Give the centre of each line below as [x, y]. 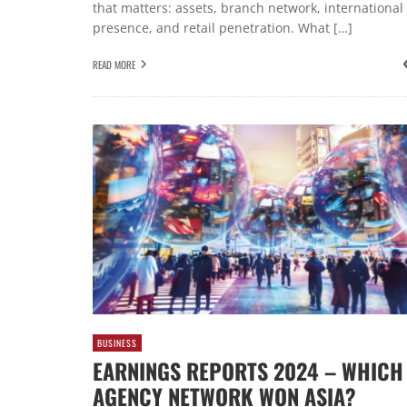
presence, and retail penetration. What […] [223, 28]
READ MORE [114, 64]
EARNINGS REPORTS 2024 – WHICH [248, 371]
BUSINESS [117, 342]
